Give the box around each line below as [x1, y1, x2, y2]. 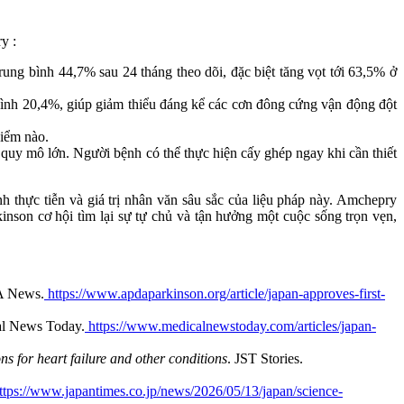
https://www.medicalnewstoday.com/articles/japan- [88, 317, 376, 334]
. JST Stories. [227, 350, 303, 366]
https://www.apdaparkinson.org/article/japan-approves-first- [48, 285, 385, 301]
